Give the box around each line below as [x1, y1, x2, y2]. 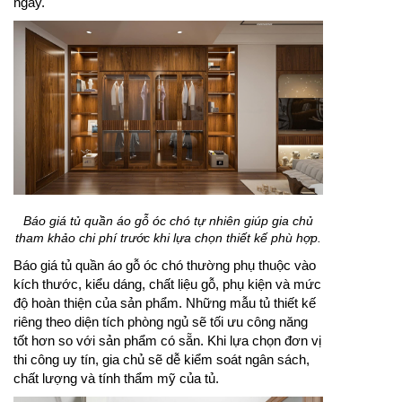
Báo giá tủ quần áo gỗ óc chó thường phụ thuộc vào [13, 257, 316, 273]
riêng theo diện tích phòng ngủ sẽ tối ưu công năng [13, 313, 308, 329]
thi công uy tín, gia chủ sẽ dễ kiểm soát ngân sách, [13, 351, 310, 367]
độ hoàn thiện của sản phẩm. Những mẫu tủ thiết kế [13, 294, 316, 310]
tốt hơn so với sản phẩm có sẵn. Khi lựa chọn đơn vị [13, 332, 321, 348]
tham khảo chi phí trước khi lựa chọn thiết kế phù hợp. [15, 230, 321, 245]
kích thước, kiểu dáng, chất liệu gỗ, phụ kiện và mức [13, 275, 321, 292]
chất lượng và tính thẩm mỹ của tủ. [13, 370, 219, 386]
